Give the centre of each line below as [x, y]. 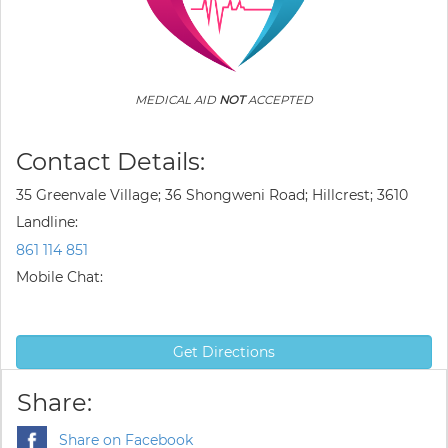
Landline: [47, 222]
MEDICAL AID [177, 100]
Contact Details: [110, 161]
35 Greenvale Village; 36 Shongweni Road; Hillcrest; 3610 [212, 195]
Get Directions [224, 352]
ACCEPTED [279, 100]
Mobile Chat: [59, 277]
